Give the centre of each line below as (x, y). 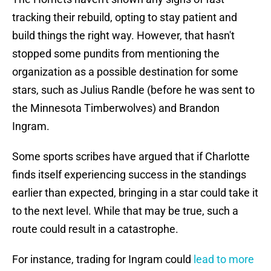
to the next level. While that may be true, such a (125, 211)
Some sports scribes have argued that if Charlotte (131, 157)
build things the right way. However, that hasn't (123, 36)
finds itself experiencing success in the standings (129, 175)
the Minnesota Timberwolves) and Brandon (116, 108)
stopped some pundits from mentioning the (116, 54)
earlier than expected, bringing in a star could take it (135, 193)
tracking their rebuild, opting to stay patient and (125, 18)
